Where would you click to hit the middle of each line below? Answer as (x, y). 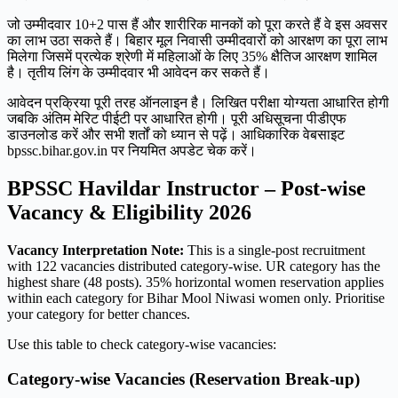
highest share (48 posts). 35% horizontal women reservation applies (195, 283)
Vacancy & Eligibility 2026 (129, 213)
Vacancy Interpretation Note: (96, 251)
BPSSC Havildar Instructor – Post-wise (187, 189)
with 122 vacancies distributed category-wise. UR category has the (194, 267)
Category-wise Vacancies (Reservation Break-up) (183, 378)
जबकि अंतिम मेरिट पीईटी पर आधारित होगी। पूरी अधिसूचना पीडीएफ (177, 119)
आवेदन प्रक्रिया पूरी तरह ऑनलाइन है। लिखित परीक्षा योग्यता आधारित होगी (198, 103)
